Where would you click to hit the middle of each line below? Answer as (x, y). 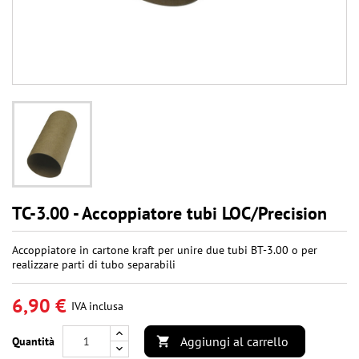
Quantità (33, 342)
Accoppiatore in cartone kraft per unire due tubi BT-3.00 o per (165, 250)
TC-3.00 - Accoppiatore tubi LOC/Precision (169, 214)
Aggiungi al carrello (234, 342)
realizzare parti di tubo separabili (94, 265)
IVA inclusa (97, 307)
